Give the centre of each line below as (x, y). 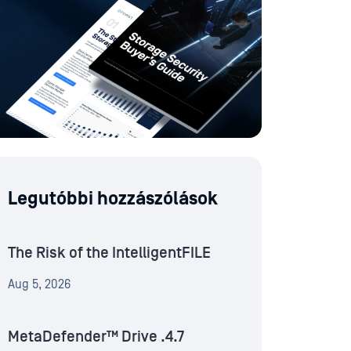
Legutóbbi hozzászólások (113, 199)
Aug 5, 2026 (39, 285)
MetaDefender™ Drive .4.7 (96, 337)
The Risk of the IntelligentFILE (109, 253)
